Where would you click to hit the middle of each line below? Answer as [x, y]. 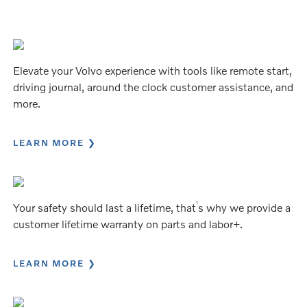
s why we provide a [245, 207]
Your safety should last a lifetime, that [105, 207]
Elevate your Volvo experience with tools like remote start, [153, 70]
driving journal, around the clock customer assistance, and [153, 86]
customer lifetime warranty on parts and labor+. [128, 223]
